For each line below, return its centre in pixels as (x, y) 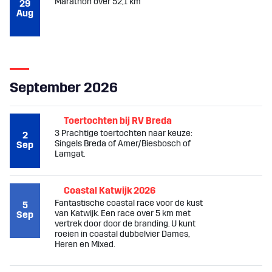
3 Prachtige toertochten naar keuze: (124, 133)
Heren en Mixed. (85, 244)
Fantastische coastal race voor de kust (129, 203)
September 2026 (64, 87)
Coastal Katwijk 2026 (110, 190)
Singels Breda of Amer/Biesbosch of (123, 144)
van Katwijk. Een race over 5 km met (123, 213)
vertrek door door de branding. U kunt (125, 224)
